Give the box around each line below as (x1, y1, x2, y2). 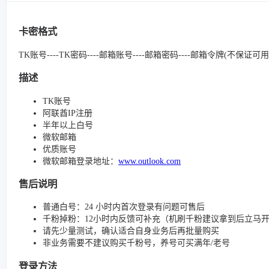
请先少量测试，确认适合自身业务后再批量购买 (43, 226, 219, 236)
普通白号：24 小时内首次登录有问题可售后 (43, 202, 205, 212)
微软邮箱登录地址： (43, 156, 118, 166)
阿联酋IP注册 (43, 108, 92, 118)
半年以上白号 (43, 120, 93, 130)
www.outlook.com (118, 156, 181, 166)
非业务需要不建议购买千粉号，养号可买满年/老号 (43, 238, 230, 248)
